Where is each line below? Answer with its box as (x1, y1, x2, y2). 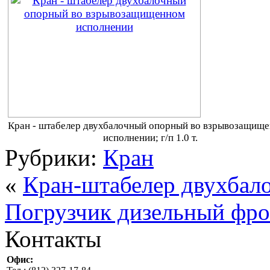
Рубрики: (5, 144, 103, 171)
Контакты (5, 225, 101, 252)
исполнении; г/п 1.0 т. (102, 131, 198, 143)
